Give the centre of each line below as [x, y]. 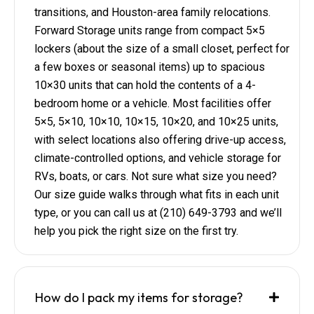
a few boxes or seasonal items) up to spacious [150, 67]
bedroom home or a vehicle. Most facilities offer [153, 103]
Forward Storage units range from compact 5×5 [150, 30]
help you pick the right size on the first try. [136, 231]
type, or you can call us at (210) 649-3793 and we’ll [158, 212]
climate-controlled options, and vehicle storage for [158, 158]
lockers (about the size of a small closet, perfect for [162, 48]
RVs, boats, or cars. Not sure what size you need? [156, 176]
